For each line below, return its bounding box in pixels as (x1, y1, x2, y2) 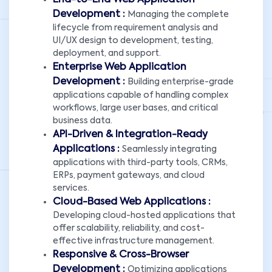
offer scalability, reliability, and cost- (53, 224, 205, 233)
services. (53, 184, 89, 193)
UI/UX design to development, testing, (53, 36, 213, 46)
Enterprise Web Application (53, 63, 186, 73)
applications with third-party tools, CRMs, (53, 158, 228, 168)
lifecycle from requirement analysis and (53, 24, 218, 33)
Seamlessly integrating (122, 145, 217, 154)
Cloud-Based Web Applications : (53, 197, 211, 208)
